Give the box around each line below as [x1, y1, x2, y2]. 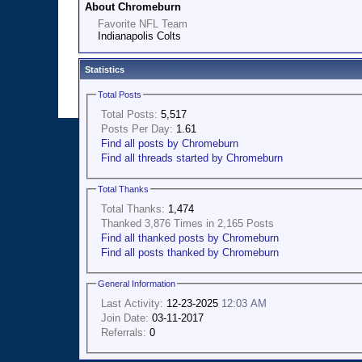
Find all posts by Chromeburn [101, 137, 238, 149]
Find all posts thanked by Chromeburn [101, 246, 279, 259]
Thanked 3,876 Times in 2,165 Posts [101, 217, 274, 229]
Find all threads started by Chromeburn [101, 151, 283, 164]
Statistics [85, 65, 124, 74]
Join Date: [101, 311, 149, 324]
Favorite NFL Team [98, 18, 187, 30]
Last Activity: [101, 297, 163, 309]
